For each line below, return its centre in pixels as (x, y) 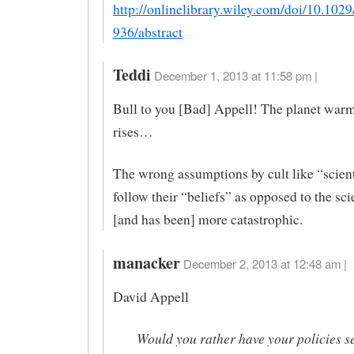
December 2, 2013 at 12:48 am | (265, 263)
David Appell (151, 296)
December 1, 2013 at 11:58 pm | (235, 76)
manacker (146, 262)
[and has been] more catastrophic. (207, 220)
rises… (132, 132)
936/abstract (147, 32)
